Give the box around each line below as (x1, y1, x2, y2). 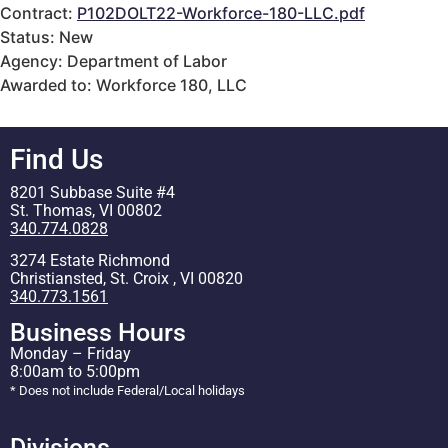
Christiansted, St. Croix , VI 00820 (10, 269, 243, 289)
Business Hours (10, 318, 186, 348)
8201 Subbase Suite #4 (10, 182, 175, 202)
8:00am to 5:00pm (10, 362, 140, 382)
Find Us (10, 142, 103, 176)
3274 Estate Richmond (10, 251, 170, 271)
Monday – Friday (10, 344, 131, 364)
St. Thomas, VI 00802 (10, 200, 162, 220)
